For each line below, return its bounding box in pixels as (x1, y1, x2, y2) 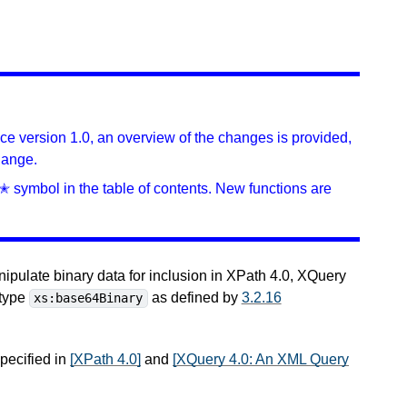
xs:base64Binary (34, 291, 144, 306)
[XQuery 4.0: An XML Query (173, 351, 349, 367)
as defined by (147, 290, 242, 306)
